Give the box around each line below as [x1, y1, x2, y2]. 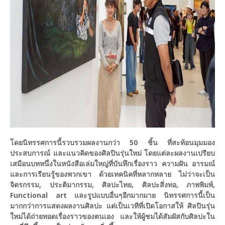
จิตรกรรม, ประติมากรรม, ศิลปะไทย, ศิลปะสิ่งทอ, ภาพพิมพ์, [10, 180, 215, 190]
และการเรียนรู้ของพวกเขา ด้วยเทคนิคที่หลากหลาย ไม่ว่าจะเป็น [10, 169, 215, 179]
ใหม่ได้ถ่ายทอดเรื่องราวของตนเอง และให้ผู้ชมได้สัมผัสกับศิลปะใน [10, 211, 215, 221]
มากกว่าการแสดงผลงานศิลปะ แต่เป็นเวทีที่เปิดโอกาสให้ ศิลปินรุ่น [10, 201, 215, 211]
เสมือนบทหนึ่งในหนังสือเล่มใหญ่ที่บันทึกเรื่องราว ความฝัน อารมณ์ [10, 159, 215, 169]
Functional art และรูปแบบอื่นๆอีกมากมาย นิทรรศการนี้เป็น [10, 190, 215, 200]
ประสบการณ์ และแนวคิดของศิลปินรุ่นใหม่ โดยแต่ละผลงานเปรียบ [10, 148, 215, 158]
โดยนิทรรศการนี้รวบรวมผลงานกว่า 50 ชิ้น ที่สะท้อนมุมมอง [10, 138, 215, 148]
